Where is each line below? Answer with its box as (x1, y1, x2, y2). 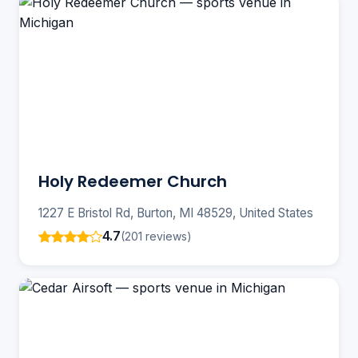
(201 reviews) (121, 229, 192, 243)
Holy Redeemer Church (38, 170, 227, 193)
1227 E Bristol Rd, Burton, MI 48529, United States (38, 205, 313, 221)
